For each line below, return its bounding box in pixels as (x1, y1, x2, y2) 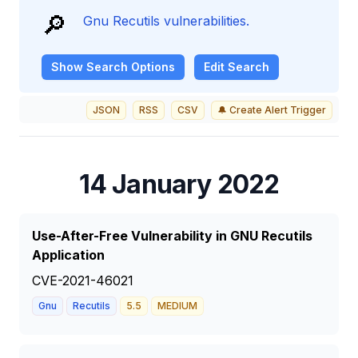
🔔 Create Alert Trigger (217, 104, 326, 116)
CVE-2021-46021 (32, 272, 133, 288)
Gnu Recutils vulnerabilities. (83, 13, 249, 29)
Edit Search (204, 60, 269, 74)
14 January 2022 (78, 169, 280, 200)
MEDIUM (157, 300, 197, 312)
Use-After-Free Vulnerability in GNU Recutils (32, 228, 312, 244)
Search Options (83, 60, 175, 74)
